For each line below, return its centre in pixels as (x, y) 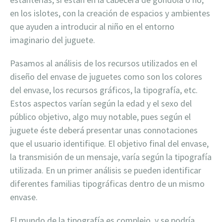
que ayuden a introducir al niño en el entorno (92, 26)
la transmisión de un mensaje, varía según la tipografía (111, 157)
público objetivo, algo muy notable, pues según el (100, 116)
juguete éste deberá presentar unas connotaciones (104, 130)
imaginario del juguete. (53, 40)
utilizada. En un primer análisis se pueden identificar (106, 170)
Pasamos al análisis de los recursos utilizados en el (104, 63)
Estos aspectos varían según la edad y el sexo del (101, 103)
